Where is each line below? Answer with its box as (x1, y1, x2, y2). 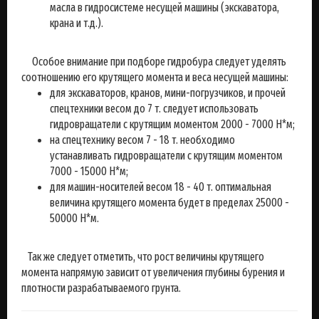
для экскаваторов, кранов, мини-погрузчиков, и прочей (50, 86, 286, 100)
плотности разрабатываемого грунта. (21, 281, 181, 295)
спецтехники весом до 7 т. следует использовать (50, 102, 258, 115)
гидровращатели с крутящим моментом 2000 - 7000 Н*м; (50, 117, 295, 131)
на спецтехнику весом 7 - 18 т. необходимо (50, 133, 235, 147)
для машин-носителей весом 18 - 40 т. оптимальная (50, 180, 271, 194)
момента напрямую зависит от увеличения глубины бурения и (21, 266, 285, 279)
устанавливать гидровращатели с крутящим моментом (50, 149, 283, 162)
